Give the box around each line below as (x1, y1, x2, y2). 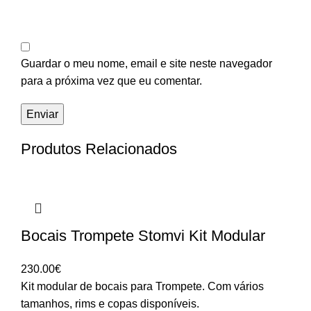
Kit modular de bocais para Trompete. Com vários (21, 280, 264, 292)
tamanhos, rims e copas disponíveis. (21, 297, 199, 310)
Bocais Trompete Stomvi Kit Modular (21, 226, 265, 244)
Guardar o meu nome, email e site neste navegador (21, 57, 272, 69)
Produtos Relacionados (21, 140, 177, 158)
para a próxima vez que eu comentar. (21, 74, 202, 87)
